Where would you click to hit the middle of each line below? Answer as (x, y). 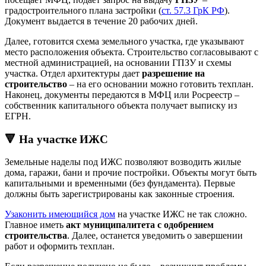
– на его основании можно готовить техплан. (160, 84)
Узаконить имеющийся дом (60, 214)
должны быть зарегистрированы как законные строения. (120, 194)
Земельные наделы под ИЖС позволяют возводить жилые (123, 162)
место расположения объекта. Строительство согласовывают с (132, 52)
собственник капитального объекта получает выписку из (121, 105)
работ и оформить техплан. (60, 246)
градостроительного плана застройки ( (83, 10)
